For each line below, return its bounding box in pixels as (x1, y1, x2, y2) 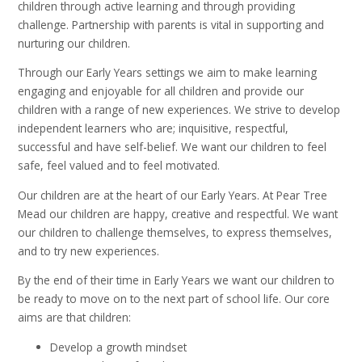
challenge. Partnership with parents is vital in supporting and (18, 16, 325, 32)
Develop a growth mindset (50, 339, 187, 355)
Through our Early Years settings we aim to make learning (18, 65, 318, 81)
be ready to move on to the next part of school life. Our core (18, 291, 330, 307)
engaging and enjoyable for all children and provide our (18, 83, 305, 99)
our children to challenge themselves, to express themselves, (18, 224, 333, 240)
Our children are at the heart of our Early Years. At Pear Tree (18, 187, 328, 203)
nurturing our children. (18, 35, 131, 51)
